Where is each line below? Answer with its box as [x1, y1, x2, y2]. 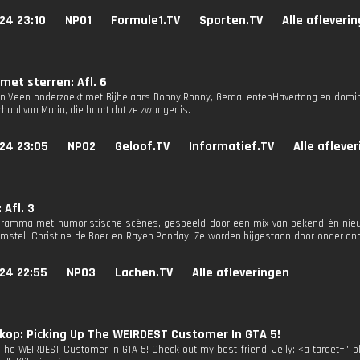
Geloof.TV [115, 138, 170, 155]
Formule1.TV [111, 12, 180, 29]
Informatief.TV [189, 138, 274, 155]
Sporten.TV [199, 12, 263, 29]
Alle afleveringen [192, 264, 289, 281]
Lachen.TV [115, 264, 173, 281]
